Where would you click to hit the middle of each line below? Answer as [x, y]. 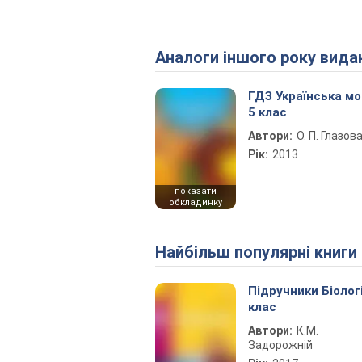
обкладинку [196, 202]
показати [196, 191]
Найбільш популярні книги [262, 252]
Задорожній [280, 345]
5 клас [267, 112]
